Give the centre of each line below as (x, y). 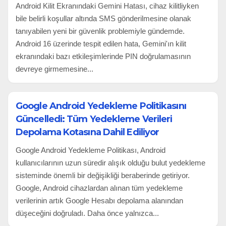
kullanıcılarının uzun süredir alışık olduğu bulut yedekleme (110, 162)
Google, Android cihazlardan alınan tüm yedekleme (99, 188)
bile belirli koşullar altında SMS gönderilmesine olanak (103, 18)
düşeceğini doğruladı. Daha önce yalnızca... (87, 213)
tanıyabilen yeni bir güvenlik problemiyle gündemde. (100, 31)
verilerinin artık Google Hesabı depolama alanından (99, 200)
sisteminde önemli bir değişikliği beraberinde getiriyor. (103, 175)
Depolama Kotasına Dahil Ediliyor (88, 132)
